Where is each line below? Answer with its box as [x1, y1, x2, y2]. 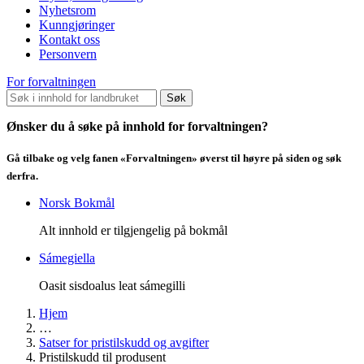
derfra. [6, 170, 41, 183]
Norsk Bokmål [39, 196, 115, 210]
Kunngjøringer [39, 17, 115, 32]
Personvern [39, 46, 97, 61]
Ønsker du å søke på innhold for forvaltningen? [6, 119, 268, 133]
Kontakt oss [39, 32, 100, 46]
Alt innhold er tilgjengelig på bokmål [39, 223, 227, 238]
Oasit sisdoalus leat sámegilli [39, 279, 185, 293]
